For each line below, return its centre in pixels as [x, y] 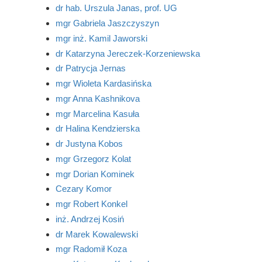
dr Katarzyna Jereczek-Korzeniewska [127, 53]
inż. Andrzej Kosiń [89, 219]
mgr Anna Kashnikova [97, 98]
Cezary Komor [83, 189]
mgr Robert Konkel [91, 204]
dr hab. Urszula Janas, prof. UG [116, 8]
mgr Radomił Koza [91, 249]
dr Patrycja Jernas [90, 68]
